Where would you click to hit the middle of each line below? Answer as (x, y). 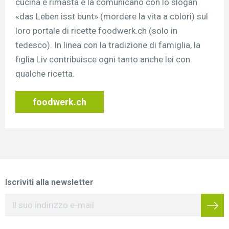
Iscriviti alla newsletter (49, 182)
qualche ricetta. (45, 73)
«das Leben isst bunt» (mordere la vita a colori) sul (112, 16)
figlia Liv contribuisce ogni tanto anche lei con (103, 59)
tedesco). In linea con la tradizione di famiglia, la (108, 45)
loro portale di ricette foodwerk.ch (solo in (96, 30)
